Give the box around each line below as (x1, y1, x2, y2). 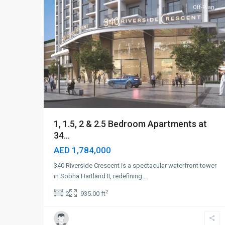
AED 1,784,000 (54, 145, 111, 155)
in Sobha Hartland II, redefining (54, 172, 144, 180)
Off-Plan (193, 4, 214, 11)
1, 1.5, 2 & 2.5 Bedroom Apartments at (54, 119, 207, 129)
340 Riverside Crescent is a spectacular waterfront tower (54, 162, 216, 169)
